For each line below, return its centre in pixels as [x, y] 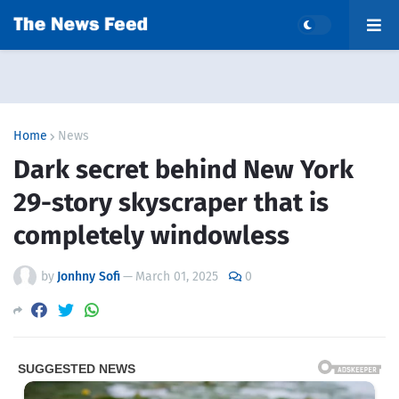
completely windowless [151, 236]
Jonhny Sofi [89, 277]
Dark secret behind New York [183, 170]
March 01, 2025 [177, 277]
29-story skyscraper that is [171, 203]
